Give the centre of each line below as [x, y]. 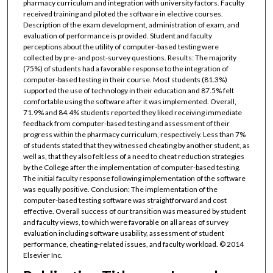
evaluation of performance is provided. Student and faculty [117, 35]
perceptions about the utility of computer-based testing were [121, 46]
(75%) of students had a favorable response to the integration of [126, 68]
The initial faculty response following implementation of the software [134, 178]
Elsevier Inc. [43, 255]
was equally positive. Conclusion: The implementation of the [120, 189]
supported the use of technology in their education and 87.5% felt [128, 90]
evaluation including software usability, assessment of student [123, 233]
